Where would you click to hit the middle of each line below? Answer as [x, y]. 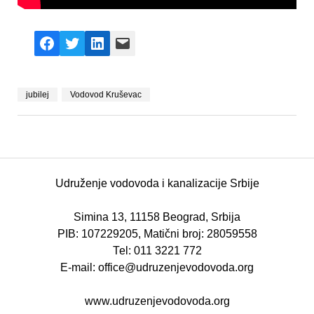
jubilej [37, 94]
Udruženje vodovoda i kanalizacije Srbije [157, 183]
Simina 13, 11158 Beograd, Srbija [157, 217]
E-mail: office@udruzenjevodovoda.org [157, 267]
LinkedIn [118, 50]
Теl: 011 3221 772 [157, 250]
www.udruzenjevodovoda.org [157, 301]
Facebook [71, 50]
